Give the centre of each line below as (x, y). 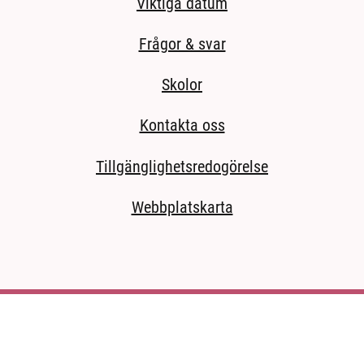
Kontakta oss (182, 126)
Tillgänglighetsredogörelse (182, 166)
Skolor (182, 85)
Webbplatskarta (182, 207)
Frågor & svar (182, 43)
